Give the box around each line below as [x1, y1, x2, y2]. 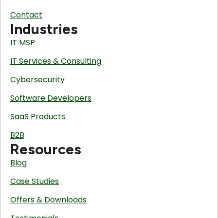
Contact [10, 9, 42, 21]
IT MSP [10, 37, 35, 49]
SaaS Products [10, 111, 65, 123]
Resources [10, 141, 81, 158]
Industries [10, 20, 78, 38]
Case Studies [10, 176, 59, 187]
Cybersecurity [10, 74, 65, 86]
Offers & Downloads [10, 194, 87, 206]
